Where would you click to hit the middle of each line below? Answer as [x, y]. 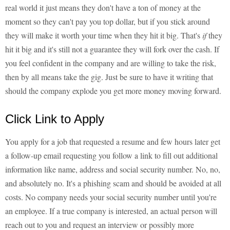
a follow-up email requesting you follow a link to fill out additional [111, 156]
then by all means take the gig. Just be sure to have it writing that [109, 77]
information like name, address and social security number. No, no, [113, 169]
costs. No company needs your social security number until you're [111, 197]
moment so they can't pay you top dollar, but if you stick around [108, 22]
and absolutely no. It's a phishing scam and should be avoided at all [113, 183]
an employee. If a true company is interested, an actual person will [111, 211]
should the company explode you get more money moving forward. [113, 91]
